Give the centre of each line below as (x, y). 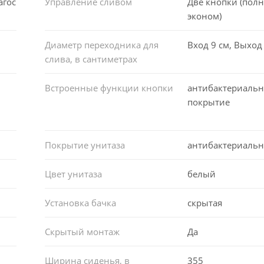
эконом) (205, 16)
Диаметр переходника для (101, 44)
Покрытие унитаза (85, 145)
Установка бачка (80, 202)
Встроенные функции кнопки (109, 88)
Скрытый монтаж (82, 231)
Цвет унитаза (73, 174)
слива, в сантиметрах (91, 59)
